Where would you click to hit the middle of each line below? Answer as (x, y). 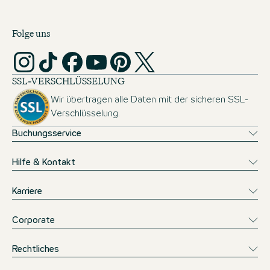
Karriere (27, 191)
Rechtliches (36, 249)
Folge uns (31, 34)
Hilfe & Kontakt (44, 162)
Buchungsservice (47, 133)
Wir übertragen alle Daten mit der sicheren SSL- (149, 100)
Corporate (33, 220)
